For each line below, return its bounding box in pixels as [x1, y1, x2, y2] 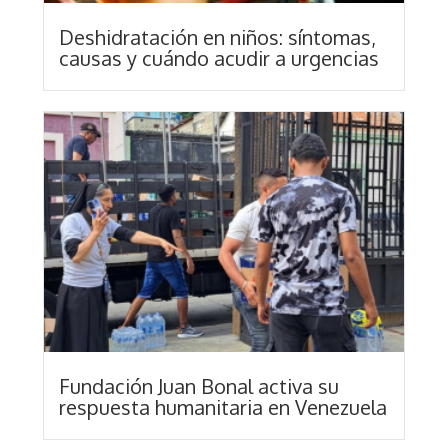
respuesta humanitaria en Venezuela [59, 394, 387, 421]
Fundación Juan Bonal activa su [59, 373, 339, 400]
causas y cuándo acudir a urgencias [59, 45, 379, 72]
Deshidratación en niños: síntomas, [59, 24, 376, 51]
